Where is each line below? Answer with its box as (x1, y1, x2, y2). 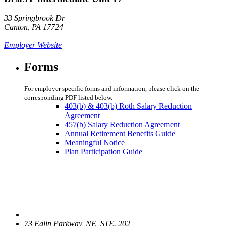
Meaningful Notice (65, 138, 125, 147)
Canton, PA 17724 (4, 23, 63, 32)
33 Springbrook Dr (4, 14, 65, 23)
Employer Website (4, 41, 62, 50)
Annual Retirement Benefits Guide (65, 129, 175, 138)
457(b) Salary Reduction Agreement (65, 120, 180, 129)
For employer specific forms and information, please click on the (24, 85, 199, 93)
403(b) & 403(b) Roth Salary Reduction (65, 102, 192, 111)
